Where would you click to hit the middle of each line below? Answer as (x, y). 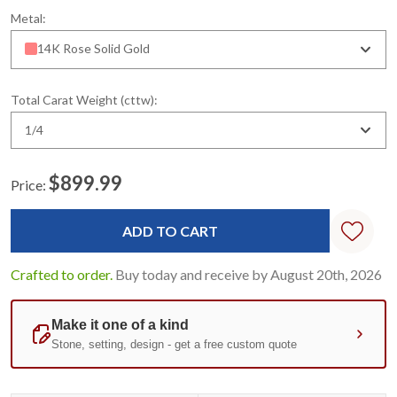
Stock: (28, 219)
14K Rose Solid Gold (93, 48)
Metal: (28, 18)
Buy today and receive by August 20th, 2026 (249, 274)
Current (33, 200)
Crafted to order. (62, 274)
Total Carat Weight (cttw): (84, 99)
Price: (28, 184)
